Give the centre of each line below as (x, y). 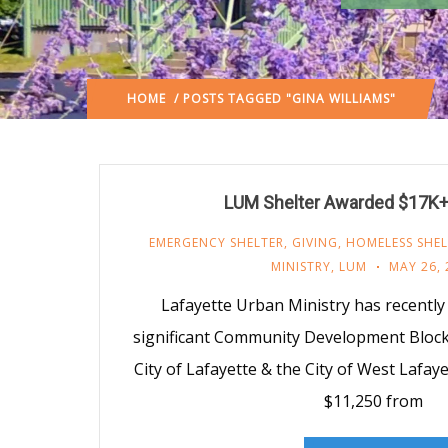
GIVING (314, 242)
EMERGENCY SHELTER (216, 242)
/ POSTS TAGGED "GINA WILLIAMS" (281, 98)
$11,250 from (373, 400)
